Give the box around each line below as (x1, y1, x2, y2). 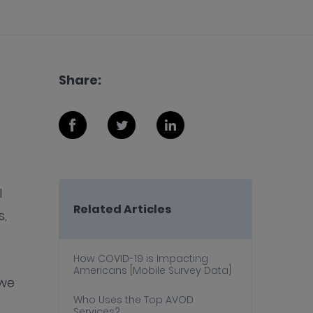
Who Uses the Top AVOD (73, 293, 194, 306)
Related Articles (73, 201, 171, 216)
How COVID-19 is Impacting (73, 252, 208, 265)
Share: (58, 71, 101, 88)
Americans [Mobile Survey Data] (73, 263, 231, 277)
